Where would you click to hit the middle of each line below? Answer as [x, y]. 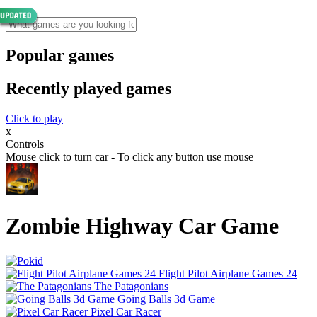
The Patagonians [131, 286]
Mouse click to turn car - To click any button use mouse [129, 156]
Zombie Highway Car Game [142, 226]
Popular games [60, 55]
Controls [25, 144]
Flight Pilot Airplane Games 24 [228, 273]
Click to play [34, 118]
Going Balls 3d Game [166, 299]
